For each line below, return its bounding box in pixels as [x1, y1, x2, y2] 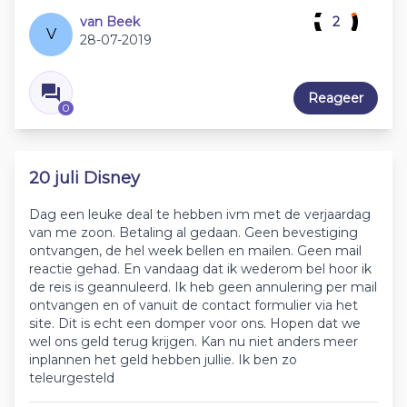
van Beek [80, 14, 140, 30]
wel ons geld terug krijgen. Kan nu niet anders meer [29, 333, 358, 350]
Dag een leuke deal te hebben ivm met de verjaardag [29, 206, 371, 223]
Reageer [308, 90, 363, 106]
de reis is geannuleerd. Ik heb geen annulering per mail [29, 279, 377, 295]
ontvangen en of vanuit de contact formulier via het [29, 297, 358, 313]
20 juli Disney [29, 168, 140, 188]
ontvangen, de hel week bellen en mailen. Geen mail [29, 243, 362, 259]
